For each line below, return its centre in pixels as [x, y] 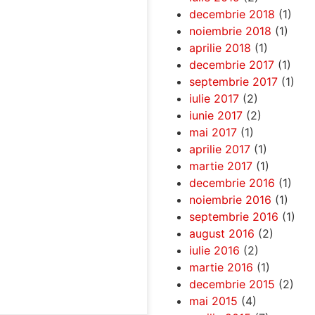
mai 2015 [213, 301]
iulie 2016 [214, 250]
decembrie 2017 [231, 64]
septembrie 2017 [233, 81]
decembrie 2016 [232, 182]
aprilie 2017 [219, 149]
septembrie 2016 [233, 216]
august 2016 [221, 233]
